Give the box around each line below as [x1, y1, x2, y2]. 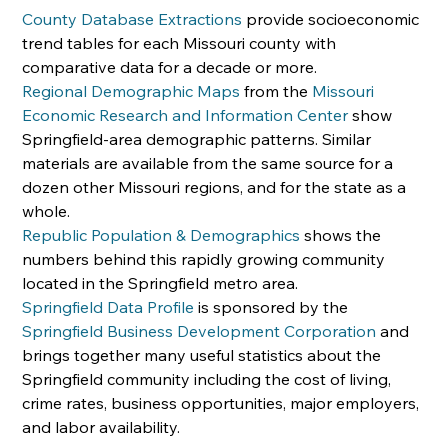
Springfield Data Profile [22, 296, 195, 317]
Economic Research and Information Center [22, 104, 349, 125]
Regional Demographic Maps [22, 80, 241, 101]
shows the [300, 224, 386, 245]
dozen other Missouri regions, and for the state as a [22, 176, 411, 197]
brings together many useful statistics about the [22, 344, 386, 365]
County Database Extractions [22, 8, 243, 29]
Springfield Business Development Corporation [22, 320, 377, 341]
